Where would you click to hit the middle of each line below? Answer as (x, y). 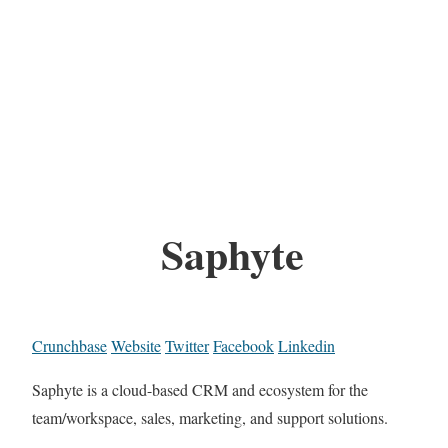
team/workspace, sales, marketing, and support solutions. (210, 418)
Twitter (187, 346)
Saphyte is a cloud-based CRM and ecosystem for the (200, 390)
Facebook (243, 346)
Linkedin (306, 346)
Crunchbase (69, 346)
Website (136, 346)
